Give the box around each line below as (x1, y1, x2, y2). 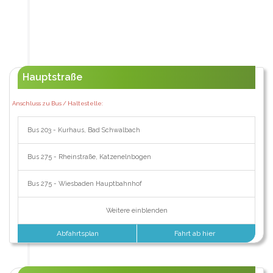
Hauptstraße (22, 71, 82, 83)
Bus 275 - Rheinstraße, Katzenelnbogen (27, 152, 151, 161)
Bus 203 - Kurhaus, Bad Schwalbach (27, 126, 140, 134)
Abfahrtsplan (55, 229, 99, 238)
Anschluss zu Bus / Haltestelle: (12, 99, 103, 107)
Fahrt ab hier (174, 229, 218, 238)
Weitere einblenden (105, 206, 168, 214)
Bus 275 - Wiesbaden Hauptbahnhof (27, 179, 142, 188)
